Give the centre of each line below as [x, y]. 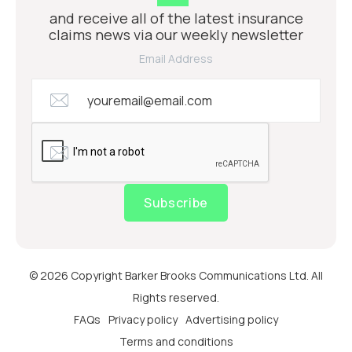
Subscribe [176, 203]
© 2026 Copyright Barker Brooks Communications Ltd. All [176, 276]
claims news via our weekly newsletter [176, 35]
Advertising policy [232, 320]
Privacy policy [143, 320]
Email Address [176, 59]
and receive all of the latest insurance [176, 18]
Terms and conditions [176, 342]
